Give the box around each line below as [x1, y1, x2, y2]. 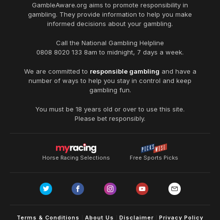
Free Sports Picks [129, 154, 178, 161]
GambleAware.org [32, 1, 87, 9]
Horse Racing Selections [42, 154, 110, 161]
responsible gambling [89, 67, 160, 75]
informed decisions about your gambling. [47, 20, 173, 27]
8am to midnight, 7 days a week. [84, 48, 184, 56]
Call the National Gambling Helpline [56, 39, 164, 47]
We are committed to [24, 67, 88, 75]
